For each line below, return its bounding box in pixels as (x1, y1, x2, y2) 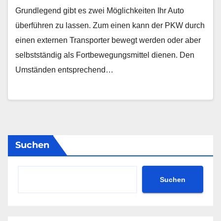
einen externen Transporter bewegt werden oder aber (15, 36, 201, 44)
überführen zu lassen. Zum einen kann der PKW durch (15, 21, 205, 30)
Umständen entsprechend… (15, 65, 113, 74)
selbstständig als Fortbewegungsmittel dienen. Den (15, 50, 194, 59)
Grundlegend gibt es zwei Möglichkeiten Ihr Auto (15, 6, 184, 15)
